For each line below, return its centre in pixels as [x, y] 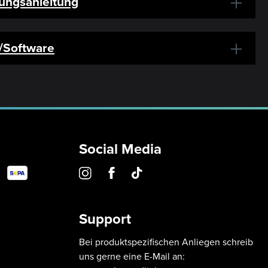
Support [105, 218]
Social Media [120, 149]
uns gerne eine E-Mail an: [132, 256]
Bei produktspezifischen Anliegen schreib [166, 241]
